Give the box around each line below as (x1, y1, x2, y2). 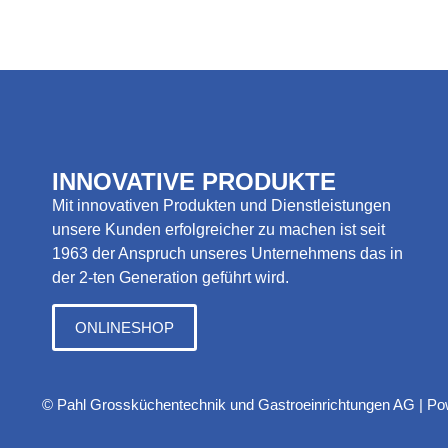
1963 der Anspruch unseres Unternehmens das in (52, 245, 403, 262)
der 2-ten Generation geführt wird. (52, 269, 289, 286)
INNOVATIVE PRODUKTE (52, 168, 336, 195)
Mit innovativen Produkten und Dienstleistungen (52, 197, 391, 214)
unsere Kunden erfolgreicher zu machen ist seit (52, 221, 385, 238)
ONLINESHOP (75, 319, 174, 337)
